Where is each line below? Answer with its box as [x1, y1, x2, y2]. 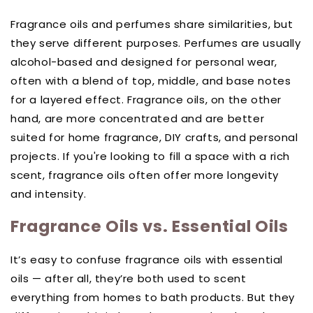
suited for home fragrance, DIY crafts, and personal [10, 129, 298, 145]
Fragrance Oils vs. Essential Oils [10, 214, 289, 238]
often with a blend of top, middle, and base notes [10, 73, 291, 88]
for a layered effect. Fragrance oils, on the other [10, 92, 282, 107]
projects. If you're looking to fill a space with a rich [10, 148, 291, 163]
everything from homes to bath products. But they [10, 289, 295, 305]
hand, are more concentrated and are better [10, 110, 265, 126]
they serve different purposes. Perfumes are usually [10, 35, 301, 50]
